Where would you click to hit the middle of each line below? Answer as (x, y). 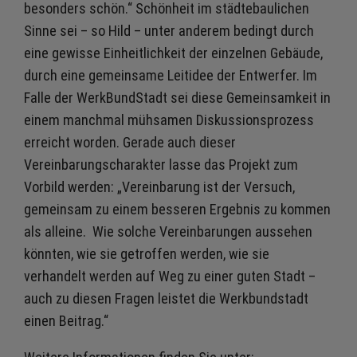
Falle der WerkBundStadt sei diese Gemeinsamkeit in (177, 98)
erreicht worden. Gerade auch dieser (130, 142)
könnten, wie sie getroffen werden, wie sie (147, 254)
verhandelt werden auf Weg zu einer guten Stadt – (170, 276)
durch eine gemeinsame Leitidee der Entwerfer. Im (171, 75)
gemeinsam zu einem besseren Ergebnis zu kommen (177, 209)
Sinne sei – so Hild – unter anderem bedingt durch (169, 31)
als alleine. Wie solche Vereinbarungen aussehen (168, 231)
